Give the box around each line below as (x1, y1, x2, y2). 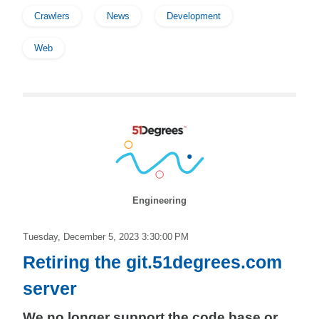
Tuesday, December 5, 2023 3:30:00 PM (23, 231, 189, 242)
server (23, 278, 77, 298)
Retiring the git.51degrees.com (23, 252, 282, 272)
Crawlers (34, 11, 70, 21)
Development (167, 11, 221, 21)
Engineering (132, 195, 187, 206)
